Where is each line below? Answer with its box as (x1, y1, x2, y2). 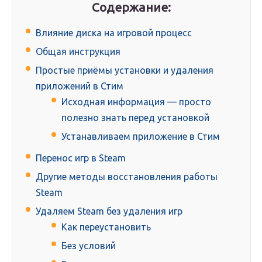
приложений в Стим (36, 81, 123, 92)
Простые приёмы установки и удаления (36, 65, 213, 76)
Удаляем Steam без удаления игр (36, 206, 182, 217)
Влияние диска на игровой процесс (36, 27, 192, 39)
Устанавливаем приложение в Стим (61, 131, 220, 142)
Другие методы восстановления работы (36, 171, 218, 182)
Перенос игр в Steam (36, 153, 126, 164)
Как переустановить (61, 222, 151, 233)
